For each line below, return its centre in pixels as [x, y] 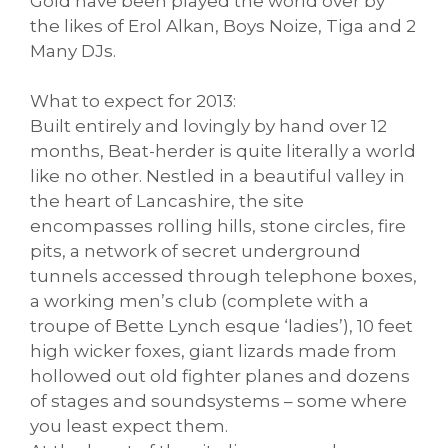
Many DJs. [73, 50]
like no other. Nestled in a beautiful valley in [217, 176]
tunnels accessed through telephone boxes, [223, 276]
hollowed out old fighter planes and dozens [220, 376]
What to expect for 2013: [133, 101]
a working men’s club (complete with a [199, 301]
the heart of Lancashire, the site [167, 201]
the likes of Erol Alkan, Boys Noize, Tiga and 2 [223, 25]
